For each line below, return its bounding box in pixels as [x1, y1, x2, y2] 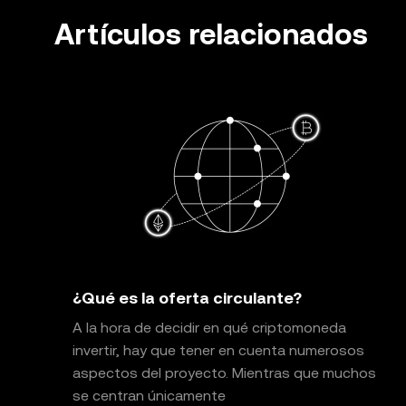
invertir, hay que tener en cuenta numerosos [72, 342, 364, 359]
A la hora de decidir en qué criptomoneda [72, 319, 346, 336]
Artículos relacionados [54, 17, 368, 51]
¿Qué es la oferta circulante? [72, 288, 302, 307]
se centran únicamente [72, 387, 226, 404]
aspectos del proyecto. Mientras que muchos [72, 364, 376, 382]
